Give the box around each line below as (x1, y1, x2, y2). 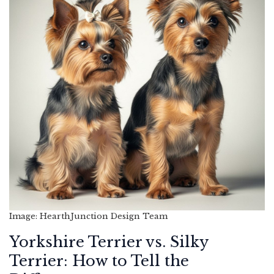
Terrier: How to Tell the (9, 251, 189, 270)
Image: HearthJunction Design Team (9, 210, 168, 221)
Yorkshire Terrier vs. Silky (9, 232, 208, 251)
